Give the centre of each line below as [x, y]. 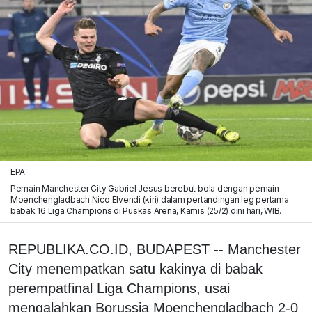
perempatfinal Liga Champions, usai [119, 288]
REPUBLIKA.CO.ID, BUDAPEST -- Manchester [155, 249]
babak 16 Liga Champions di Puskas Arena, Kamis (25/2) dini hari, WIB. [146, 210]
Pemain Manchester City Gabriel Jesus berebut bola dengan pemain [145, 188]
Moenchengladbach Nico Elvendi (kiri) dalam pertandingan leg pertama [149, 199]
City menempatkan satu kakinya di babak [135, 268]
